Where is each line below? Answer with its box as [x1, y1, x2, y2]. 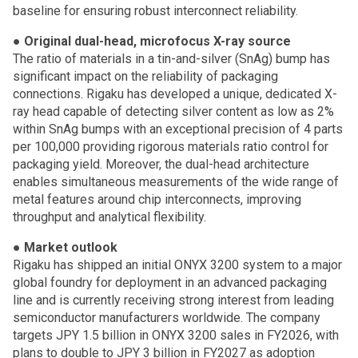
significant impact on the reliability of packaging [13, 69, 278, 84]
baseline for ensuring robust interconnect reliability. [13, 3, 298, 18]
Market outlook [24, 240, 117, 255]
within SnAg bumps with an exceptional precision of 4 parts [13, 121, 343, 137]
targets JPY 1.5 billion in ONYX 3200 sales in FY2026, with [13, 328, 339, 343]
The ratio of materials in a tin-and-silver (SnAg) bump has [13, 51, 330, 66]
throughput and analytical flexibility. [13, 209, 209, 225]
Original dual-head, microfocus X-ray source [24, 34, 291, 49]
